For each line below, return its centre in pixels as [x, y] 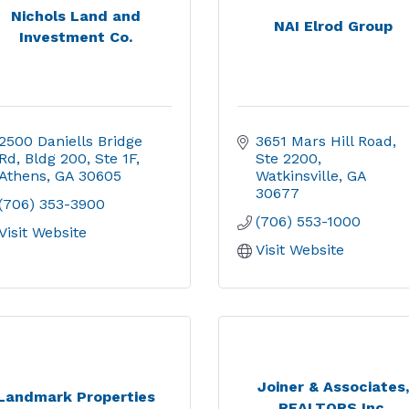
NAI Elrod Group [334, 26]
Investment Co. [75, 37]
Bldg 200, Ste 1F [80, 158]
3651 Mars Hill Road [324, 141]
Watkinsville [297, 176]
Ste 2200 [287, 158]
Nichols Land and [75, 16]
